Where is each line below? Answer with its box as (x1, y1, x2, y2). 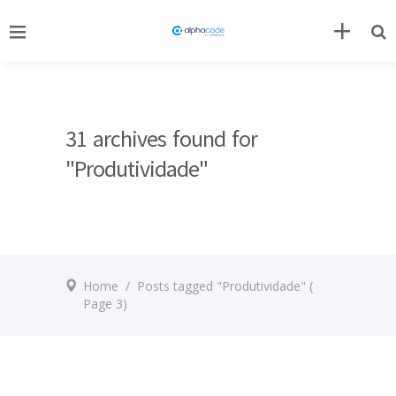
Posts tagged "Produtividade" (137, 278, 306, 294)
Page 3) (83, 295, 127, 312)
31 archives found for (65, 124, 257, 153)
